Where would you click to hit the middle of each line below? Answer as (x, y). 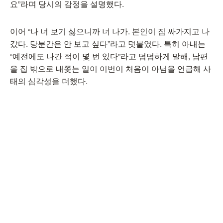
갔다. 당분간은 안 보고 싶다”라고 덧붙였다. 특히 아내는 (108, 44)
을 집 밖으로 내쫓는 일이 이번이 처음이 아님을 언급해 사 (111, 68)
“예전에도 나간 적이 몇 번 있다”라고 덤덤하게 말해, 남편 (109, 56)
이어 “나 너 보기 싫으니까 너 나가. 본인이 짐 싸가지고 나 (110, 31)
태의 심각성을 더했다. (49, 81)
